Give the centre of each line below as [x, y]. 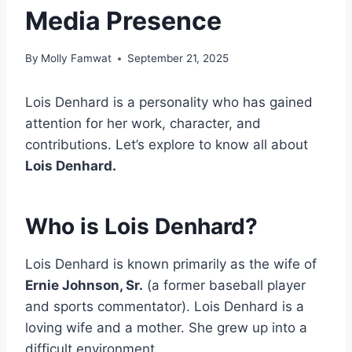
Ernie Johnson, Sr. [84, 286]
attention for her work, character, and [143, 124]
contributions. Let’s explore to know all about [167, 145]
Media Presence [123, 20]
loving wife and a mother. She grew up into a [166, 328]
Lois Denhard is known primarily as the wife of [171, 264]
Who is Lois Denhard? [141, 227]
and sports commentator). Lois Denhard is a [165, 307]
